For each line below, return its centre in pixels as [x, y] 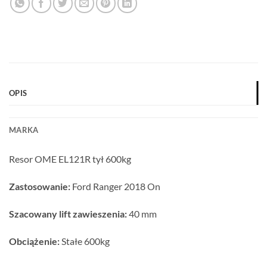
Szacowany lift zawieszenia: [68, 214]
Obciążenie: [34, 241]
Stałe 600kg [85, 241]
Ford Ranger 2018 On [115, 187]
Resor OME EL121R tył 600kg [70, 159]
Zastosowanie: [40, 187]
